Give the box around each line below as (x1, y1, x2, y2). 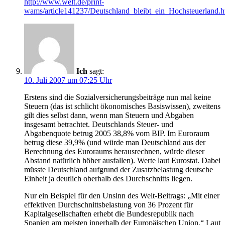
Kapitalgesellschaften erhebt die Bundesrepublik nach (24, 209, 194, 218)
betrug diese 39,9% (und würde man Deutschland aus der (24, 138, 205, 147)
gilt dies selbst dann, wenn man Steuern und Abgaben (24, 111, 194, 120)
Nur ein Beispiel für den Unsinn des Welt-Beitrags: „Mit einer (24, 191, 219, 200)
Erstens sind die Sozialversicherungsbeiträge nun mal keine (24, 93, 211, 102)
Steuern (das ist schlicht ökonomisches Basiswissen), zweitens (24, 102, 220, 111)
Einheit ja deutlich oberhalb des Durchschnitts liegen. (24, 174, 192, 183)
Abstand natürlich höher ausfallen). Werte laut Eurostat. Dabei (24, 156, 220, 165)
